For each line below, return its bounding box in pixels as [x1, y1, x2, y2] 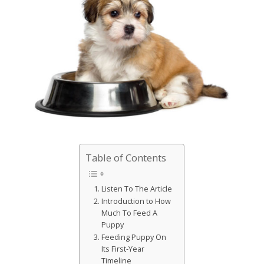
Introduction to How [101, 196, 171, 206]
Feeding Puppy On [101, 232, 166, 242]
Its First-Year [101, 243, 144, 254]
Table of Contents [85, 150, 167, 164]
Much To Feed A [101, 207, 157, 218]
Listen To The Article [101, 183, 172, 194]
